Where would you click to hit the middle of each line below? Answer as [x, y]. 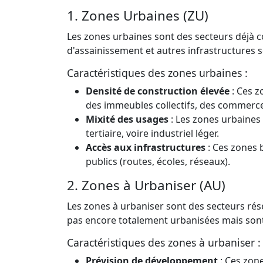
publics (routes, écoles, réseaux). [158, 161]
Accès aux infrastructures [146, 147]
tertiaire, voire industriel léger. [152, 133]
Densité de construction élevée [158, 91]
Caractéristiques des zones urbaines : [157, 73]
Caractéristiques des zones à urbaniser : [164, 242]
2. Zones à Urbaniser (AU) [146, 185]
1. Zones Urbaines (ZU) [138, 15]
